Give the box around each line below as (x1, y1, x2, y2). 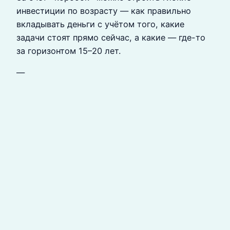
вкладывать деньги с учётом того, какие (16, 19, 184, 29)
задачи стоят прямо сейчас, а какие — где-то (16, 32, 205, 43)
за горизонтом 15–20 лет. (16, 46, 121, 56)
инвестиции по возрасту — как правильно (16, 6, 191, 16)
